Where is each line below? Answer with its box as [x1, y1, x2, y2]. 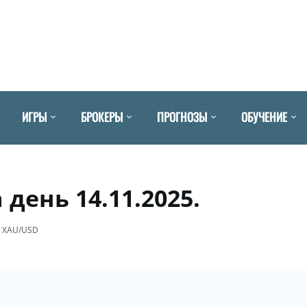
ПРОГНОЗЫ [157, 108, 207, 125]
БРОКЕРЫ [81, 108, 123, 125]
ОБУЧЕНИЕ [241, 108, 287, 125]
